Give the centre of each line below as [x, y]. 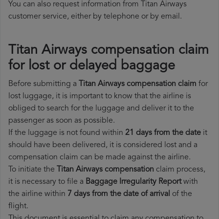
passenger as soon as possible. [62, 121]
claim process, [180, 170]
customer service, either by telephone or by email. [95, 17]
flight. [18, 207]
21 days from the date [163, 133]
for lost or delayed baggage [92, 66]
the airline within [38, 194]
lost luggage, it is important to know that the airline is [100, 97]
